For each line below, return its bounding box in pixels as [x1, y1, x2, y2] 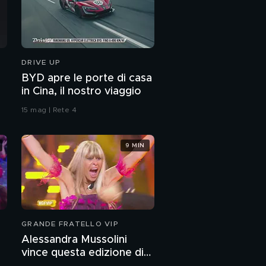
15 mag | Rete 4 [21, 106, 77, 114]
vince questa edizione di [21, 248, 144, 259]
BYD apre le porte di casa [21, 73, 152, 84]
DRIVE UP [21, 59, 61, 66]
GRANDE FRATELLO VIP [21, 220, 119, 228]
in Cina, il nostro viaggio [21, 86, 141, 97]
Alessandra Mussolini [21, 235, 127, 246]
